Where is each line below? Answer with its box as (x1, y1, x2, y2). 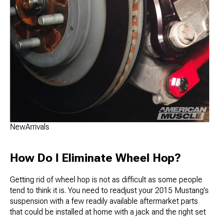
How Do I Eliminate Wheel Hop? (10, 151, 181, 165)
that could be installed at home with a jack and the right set (10, 207, 206, 217)
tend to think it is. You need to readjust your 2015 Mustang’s (10, 186, 209, 196)
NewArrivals (10, 122, 49, 132)
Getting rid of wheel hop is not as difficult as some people (10, 175, 202, 185)
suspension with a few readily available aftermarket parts (10, 197, 198, 206)
